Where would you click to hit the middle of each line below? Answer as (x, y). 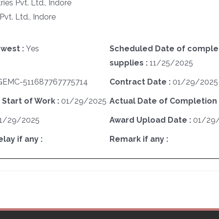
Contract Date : (141, 82)
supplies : (129, 63)
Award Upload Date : (151, 120)
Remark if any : (139, 139)
